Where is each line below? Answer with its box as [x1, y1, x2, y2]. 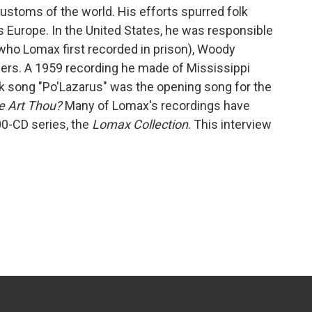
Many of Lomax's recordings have [62, 98, 250, 113]
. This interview [188, 117, 272, 132]
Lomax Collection [92, 117, 188, 132]
